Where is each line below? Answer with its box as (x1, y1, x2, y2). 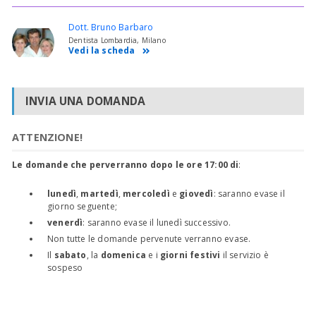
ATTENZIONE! (12, 130, 83, 144)
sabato (54, 248, 87, 261)
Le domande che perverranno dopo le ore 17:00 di (12, 158, 239, 171)
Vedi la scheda (68, 44, 135, 57)
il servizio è (220, 248, 269, 261)
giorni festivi (159, 248, 221, 261)
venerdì (47, 216, 83, 229)
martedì (80, 187, 119, 200)
